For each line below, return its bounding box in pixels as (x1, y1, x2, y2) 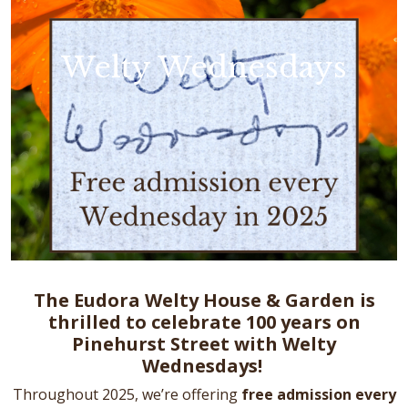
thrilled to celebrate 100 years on (47, 310, 361, 334)
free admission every (237, 384, 396, 404)
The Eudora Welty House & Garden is (33, 288, 375, 312)
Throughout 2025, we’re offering (12, 384, 238, 404)
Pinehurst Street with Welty (72, 331, 336, 356)
